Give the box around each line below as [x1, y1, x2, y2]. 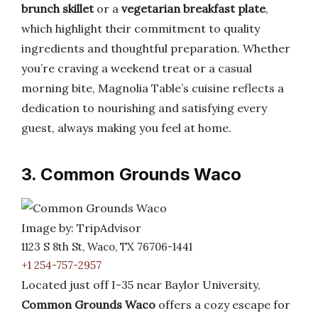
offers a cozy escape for [155, 297, 290, 312]
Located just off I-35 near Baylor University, [21, 278, 261, 292]
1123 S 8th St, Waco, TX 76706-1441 [21, 240, 192, 253]
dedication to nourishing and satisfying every [21, 101, 267, 115]
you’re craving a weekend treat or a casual [21, 61, 252, 75]
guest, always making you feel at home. [21, 121, 231, 135]
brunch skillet [21, 1, 94, 16]
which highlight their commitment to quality [21, 21, 260, 35]
